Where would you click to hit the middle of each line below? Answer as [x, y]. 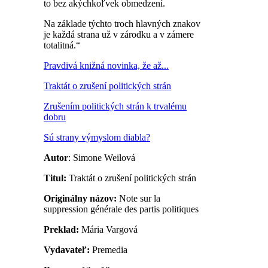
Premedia [109, 249]
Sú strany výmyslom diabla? [97, 137]
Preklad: [61, 229]
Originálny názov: [81, 198]
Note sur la [140, 198]
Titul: [55, 178]
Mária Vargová [108, 229]
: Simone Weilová [102, 157]
